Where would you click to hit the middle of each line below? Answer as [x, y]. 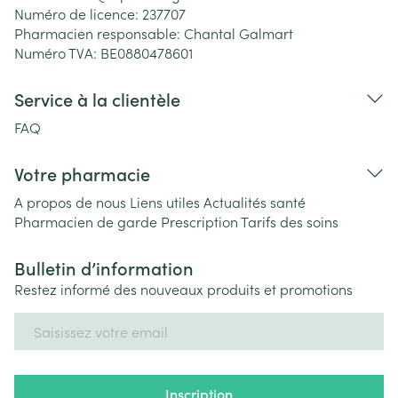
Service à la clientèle [97, 99]
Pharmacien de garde [86, 221]
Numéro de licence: [78, 13]
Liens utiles [165, 202]
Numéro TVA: [57, 52]
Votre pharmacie [82, 173]
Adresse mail [55, 321]
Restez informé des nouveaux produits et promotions [183, 289]
